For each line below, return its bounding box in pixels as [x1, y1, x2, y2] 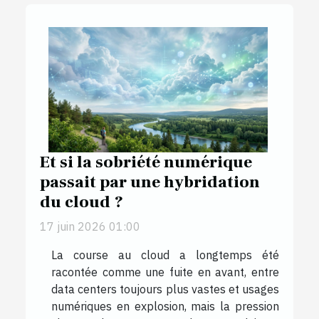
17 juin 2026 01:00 [40, 219, 140, 234]
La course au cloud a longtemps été [51, 248, 279, 263]
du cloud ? [40, 192, 123, 214]
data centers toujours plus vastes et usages [51, 282, 279, 297]
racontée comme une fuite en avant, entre [51, 265, 279, 280]
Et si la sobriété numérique [40, 152, 252, 174]
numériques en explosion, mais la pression [51, 299, 279, 314]
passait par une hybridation [40, 172, 260, 194]
